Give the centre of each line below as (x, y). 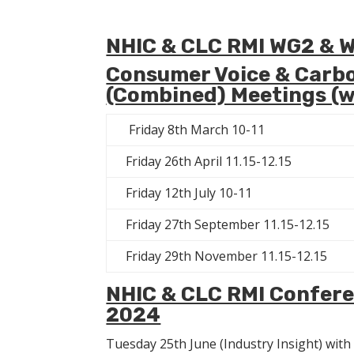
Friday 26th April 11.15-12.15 (209, 161)
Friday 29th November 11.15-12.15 (227, 256)
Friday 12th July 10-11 (189, 192)
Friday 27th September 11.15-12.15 (228, 224)
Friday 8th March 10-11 (196, 129)
